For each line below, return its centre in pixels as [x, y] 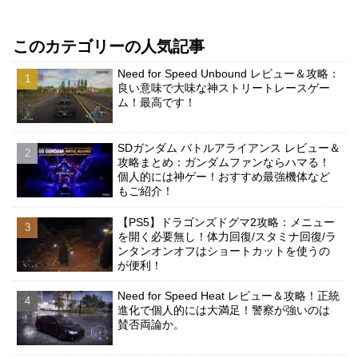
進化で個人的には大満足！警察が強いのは [224, 310]
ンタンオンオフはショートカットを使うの [224, 251]
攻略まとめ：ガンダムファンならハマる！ [224, 163]
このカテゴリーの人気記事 [109, 47]
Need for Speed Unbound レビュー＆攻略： [229, 74]
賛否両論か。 [151, 325]
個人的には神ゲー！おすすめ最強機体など [224, 177]
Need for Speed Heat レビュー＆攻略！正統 [229, 296]
